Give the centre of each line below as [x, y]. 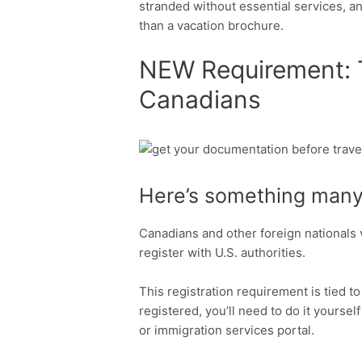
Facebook [215, 170]
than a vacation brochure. [212, 25]
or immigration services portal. [227, 330]
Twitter [318, 170]
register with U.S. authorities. [223, 252]
